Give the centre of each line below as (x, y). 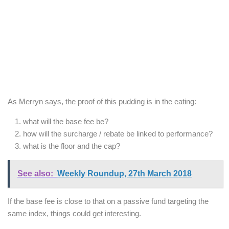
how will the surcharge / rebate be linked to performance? (118, 134)
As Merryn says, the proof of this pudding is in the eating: (102, 102)
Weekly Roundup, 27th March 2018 (124, 174)
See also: (35, 174)
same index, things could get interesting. (74, 214)
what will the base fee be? (66, 122)
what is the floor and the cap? (72, 146)
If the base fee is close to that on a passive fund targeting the (108, 201)
